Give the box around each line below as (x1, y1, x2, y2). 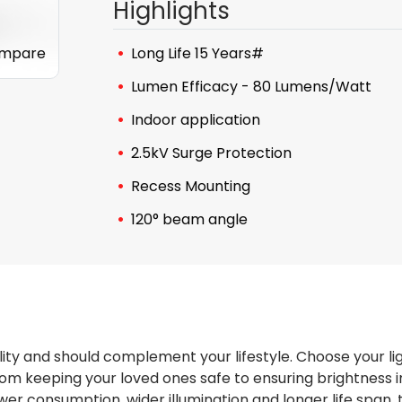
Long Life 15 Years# (131, 43, 264, 64)
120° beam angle (131, 209, 248, 230)
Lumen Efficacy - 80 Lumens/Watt (131, 76, 371, 97)
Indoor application (131, 109, 260, 130)
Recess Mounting (131, 176, 250, 197)
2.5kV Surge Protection (131, 143, 292, 163)
